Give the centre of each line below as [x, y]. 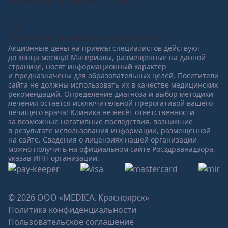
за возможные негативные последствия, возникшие [101, 122]
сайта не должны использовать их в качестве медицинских [113, 85]
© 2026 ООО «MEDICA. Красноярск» [79, 198]
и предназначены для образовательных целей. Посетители [113, 76]
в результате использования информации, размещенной [109, 131]
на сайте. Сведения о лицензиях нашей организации [103, 140]
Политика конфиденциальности [72, 210]
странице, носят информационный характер [87, 67]
